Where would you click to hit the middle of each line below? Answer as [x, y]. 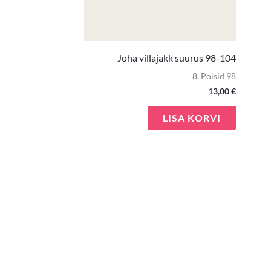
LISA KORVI [192, 117]
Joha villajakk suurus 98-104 [177, 57]
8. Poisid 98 [214, 76]
